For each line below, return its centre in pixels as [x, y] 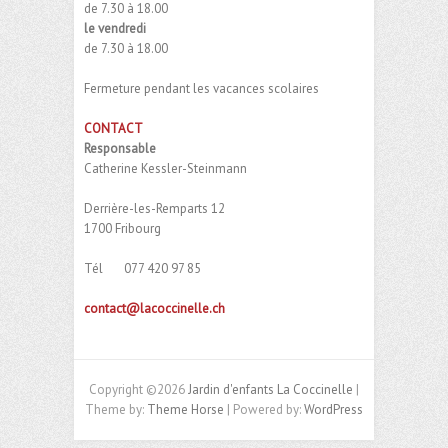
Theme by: [116, 410]
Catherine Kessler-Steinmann [165, 169]
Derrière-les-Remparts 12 [154, 209]
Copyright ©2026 [138, 390]
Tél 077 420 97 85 [142, 269]
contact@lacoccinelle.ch [154, 309]
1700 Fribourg [122, 229]
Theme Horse [185, 410]
